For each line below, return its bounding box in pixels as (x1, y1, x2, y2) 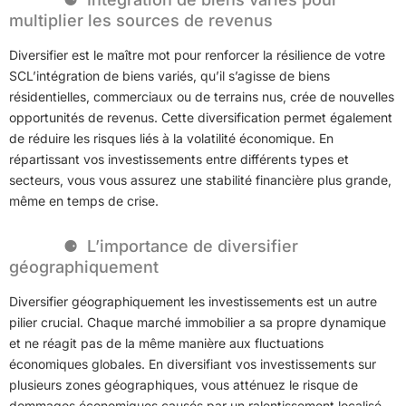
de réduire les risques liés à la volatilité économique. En (9, 130, 333, 146)
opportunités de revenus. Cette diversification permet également (9, 109, 392, 125)
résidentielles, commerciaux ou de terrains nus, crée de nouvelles (9, 88, 394, 104)
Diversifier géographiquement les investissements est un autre (9, 293, 377, 309)
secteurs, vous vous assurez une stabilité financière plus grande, (9, 171, 391, 188)
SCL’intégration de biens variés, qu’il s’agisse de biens (9, 67, 330, 83)
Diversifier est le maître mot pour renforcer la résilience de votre (9, 46, 385, 63)
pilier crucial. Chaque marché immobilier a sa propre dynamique (9, 314, 386, 330)
